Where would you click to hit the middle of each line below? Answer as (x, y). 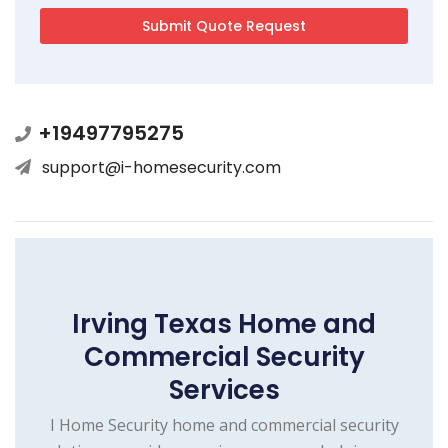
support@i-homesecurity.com (161, 167)
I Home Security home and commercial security (224, 424)
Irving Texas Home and (224, 323)
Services (224, 389)
